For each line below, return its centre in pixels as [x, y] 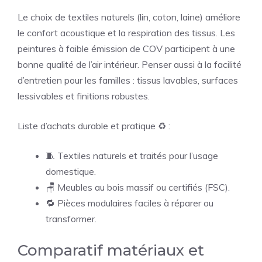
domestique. [71, 172]
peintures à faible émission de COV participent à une [126, 49]
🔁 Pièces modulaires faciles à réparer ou [130, 203]
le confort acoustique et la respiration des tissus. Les [126, 33]
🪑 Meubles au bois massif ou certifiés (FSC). [138, 187]
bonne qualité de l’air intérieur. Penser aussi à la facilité [130, 65]
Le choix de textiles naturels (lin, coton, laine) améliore [129, 17]
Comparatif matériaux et [111, 251]
